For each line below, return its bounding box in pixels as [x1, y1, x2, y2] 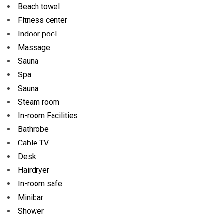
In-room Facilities [18, 111, 78, 120]
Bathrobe [18, 125, 49, 134]
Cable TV [18, 138, 49, 147]
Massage [18, 43, 50, 52]
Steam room [18, 97, 59, 107]
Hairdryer [18, 165, 49, 175]
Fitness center [18, 16, 67, 25]
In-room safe [18, 179, 62, 188]
